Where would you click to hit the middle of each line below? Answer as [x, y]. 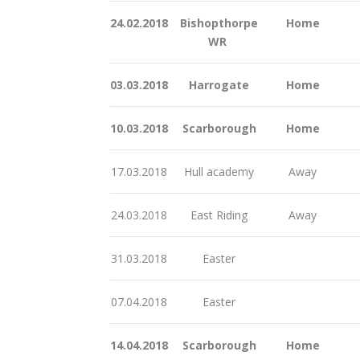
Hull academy [217, 171]
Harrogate [217, 84]
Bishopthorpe [217, 22]
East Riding [217, 215]
